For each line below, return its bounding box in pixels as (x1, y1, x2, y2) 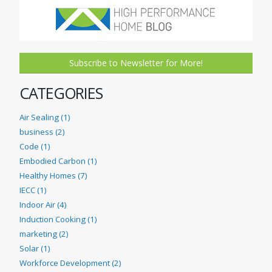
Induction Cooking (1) (19, 214, 97, 225)
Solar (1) (19, 243, 50, 254)
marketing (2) (19, 228, 68, 240)
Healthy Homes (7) (19, 170, 87, 182)
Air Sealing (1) (19, 112, 70, 123)
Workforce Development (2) (19, 257, 121, 269)
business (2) (19, 126, 64, 138)
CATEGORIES (19, 83, 103, 104)
